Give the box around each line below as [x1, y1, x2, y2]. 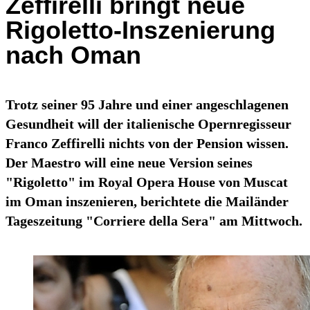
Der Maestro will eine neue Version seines [6, 155, 253, 171]
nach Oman [6, 41, 141, 70]
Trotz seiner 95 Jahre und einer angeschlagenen [6, 97, 289, 113]
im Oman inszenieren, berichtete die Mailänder [6, 194, 289, 210]
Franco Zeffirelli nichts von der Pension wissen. [6, 136, 289, 152]
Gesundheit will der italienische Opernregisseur [6, 116, 291, 132]
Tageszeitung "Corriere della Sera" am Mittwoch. [6, 213, 302, 229]
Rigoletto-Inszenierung [6, 16, 275, 45]
